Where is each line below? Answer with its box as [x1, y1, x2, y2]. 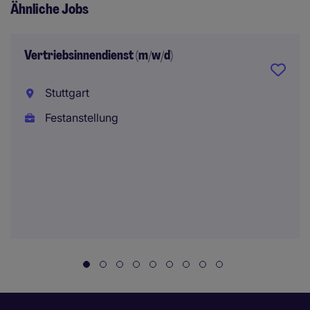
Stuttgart [42, 86, 89, 100]
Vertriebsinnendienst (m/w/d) [24, 47, 173, 64]
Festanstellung [42, 111, 118, 125]
